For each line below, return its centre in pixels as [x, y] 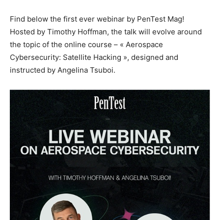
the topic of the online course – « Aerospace [86, 44]
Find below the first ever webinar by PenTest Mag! [97, 19]
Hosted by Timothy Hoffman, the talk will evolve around [106, 31]
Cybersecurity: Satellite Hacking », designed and [94, 57]
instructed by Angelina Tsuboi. [63, 70]
